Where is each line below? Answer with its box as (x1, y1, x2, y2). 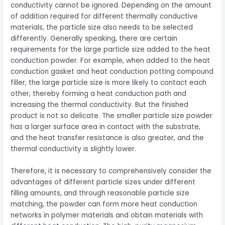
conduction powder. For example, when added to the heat (11, 55, 210, 65)
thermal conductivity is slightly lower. (11, 144, 137, 154)
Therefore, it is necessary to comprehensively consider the (11, 166, 212, 176)
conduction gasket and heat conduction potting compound (11, 66, 214, 76)
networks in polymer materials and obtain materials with (11, 210, 203, 220)
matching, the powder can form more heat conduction (11, 199, 198, 209)
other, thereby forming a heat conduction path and (11, 88, 187, 98)
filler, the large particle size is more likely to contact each (11, 77, 207, 87)
